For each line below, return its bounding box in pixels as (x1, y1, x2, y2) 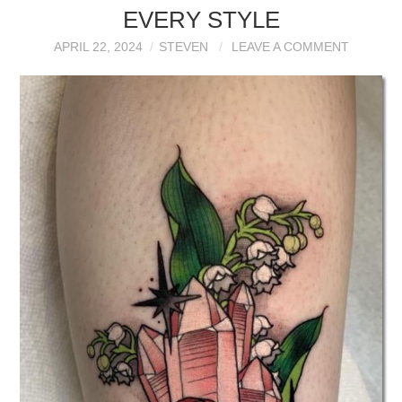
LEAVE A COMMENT (231, 39, 349, 54)
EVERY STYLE (122, 6, 280, 32)
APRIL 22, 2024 (53, 39, 143, 54)
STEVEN (158, 39, 208, 54)
